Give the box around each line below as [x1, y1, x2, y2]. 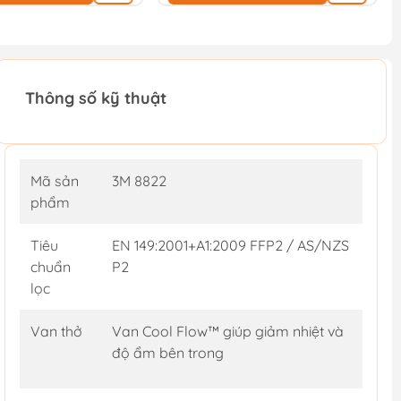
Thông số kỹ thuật [24, 88, 166, 109]
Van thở [30, 322, 82, 341]
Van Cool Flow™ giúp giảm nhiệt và [111, 322, 344, 341]
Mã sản [30, 172, 79, 191]
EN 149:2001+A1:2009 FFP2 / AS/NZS [111, 236, 349, 255]
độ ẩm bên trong [111, 344, 224, 363]
